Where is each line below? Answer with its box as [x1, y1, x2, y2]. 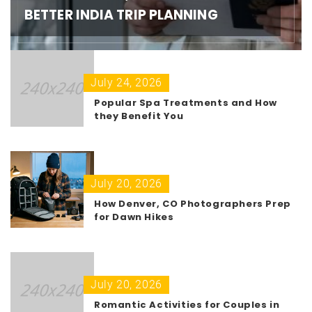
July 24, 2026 [91, 75, 162, 89]
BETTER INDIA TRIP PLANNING [24, 5, 218, 24]
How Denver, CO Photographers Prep [94, 196, 291, 210]
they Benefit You [94, 109, 184, 123]
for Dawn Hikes [94, 210, 174, 224]
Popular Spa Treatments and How [94, 95, 278, 109]
